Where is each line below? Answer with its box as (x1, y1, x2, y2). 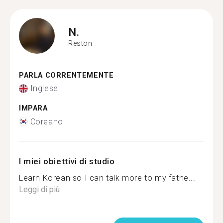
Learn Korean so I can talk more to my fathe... (19, 173, 196, 183)
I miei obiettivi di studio (19, 156, 115, 166)
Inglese (30, 84, 58, 93)
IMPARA (19, 104, 48, 112)
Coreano (30, 116, 63, 126)
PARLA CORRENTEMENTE (19, 71, 114, 80)
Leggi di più (19, 184, 60, 194)
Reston (68, 39, 93, 47)
